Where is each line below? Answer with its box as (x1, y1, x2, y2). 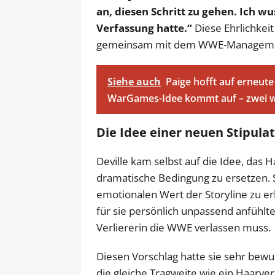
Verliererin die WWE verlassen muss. (96, 220, 271, 234)
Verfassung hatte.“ (96, 20, 192, 35)
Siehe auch (107, 74, 161, 88)
